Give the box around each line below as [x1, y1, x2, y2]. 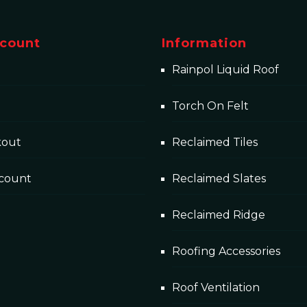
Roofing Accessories [172, 245, 280, 258]
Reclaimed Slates [172, 172, 266, 186]
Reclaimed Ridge [172, 208, 265, 222]
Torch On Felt [172, 99, 249, 113]
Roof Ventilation [172, 281, 260, 295]
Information [162, 36, 247, 51]
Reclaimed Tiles [172, 136, 258, 149]
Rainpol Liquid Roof [172, 63, 279, 77]
